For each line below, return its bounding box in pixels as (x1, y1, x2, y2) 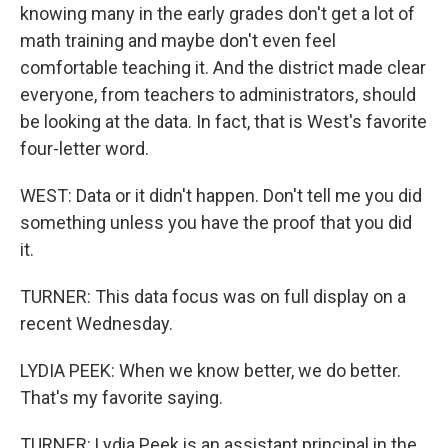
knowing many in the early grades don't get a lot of (20, 3, 415, 24)
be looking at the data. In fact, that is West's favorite (20, 111, 427, 132)
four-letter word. (20, 138, 149, 159)
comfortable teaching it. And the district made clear (20, 57, 426, 78)
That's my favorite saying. (20, 387, 223, 408)
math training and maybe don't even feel (20, 30, 336, 51)
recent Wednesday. (20, 313, 173, 334)
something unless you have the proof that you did (20, 212, 412, 233)
